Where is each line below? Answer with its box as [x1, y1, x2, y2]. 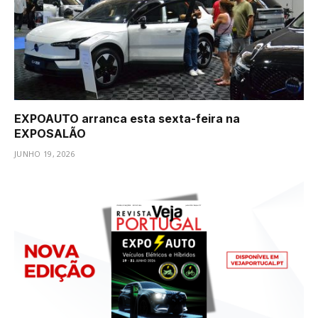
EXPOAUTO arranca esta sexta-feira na [14, 111, 240, 126]
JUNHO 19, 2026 [14, 148, 75, 159]
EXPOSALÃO [14, 126, 86, 141]
